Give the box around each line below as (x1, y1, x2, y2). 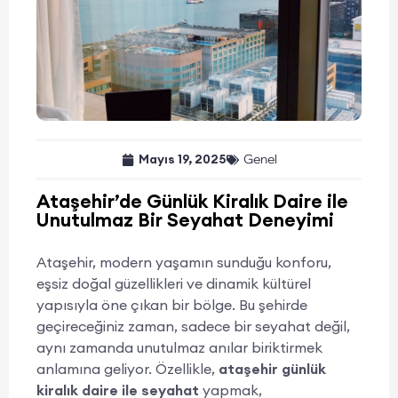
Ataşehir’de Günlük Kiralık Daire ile (36, 189, 348, 213)
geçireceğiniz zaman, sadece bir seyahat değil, (36, 317, 350, 335)
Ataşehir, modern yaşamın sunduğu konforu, (36, 253, 331, 271)
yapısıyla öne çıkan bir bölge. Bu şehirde (36, 296, 307, 314)
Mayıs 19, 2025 (138, 151, 227, 167)
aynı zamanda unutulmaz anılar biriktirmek (36, 338, 322, 356)
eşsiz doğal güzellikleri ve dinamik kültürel (36, 275, 311, 292)
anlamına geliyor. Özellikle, (36, 360, 219, 378)
